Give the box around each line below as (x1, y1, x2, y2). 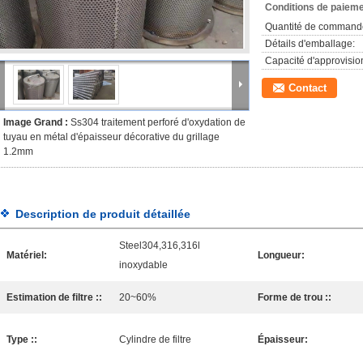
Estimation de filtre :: (6, 292, 102, 303)
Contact (288, 82, 327, 94)
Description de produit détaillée (15, 207, 190, 220)
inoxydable (119, 259, 168, 271)
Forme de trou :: (258, 292, 331, 303)
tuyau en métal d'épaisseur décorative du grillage (3, 131, 220, 143)
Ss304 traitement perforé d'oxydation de (70, 117, 246, 128)
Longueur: (258, 250, 305, 261)
